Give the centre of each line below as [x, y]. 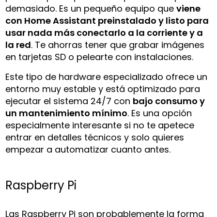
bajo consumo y [169, 101]
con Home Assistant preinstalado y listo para [107, 20]
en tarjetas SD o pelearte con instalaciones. [100, 57]
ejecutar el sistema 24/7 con [69, 101]
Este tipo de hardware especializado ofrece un [107, 77]
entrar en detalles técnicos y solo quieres [95, 137]
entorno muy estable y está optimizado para [103, 89]
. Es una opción [160, 113]
